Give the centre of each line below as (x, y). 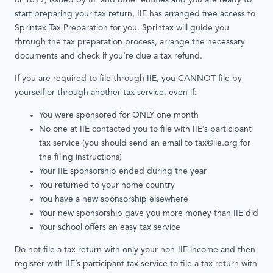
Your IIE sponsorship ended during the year (123, 172)
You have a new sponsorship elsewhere (114, 200)
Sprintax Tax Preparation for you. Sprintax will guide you (122, 29)
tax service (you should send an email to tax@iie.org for (145, 144)
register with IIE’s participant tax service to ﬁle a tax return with (136, 264)
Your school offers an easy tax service (110, 228)
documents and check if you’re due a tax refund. (110, 57)
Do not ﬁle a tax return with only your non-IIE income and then (135, 250)
